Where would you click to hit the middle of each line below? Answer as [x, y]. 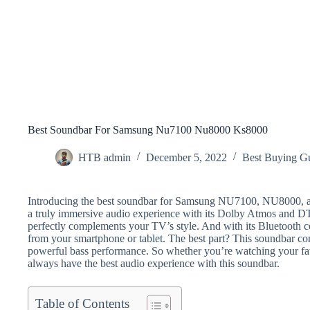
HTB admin [104, 157]
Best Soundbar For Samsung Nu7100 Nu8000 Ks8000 [148, 129]
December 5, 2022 [186, 157]
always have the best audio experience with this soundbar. [154, 263]
